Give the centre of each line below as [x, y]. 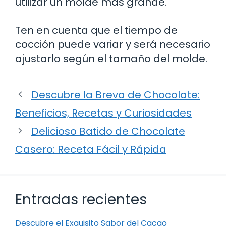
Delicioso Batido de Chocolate [108, 131]
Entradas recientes [81, 199]
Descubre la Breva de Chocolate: [116, 95]
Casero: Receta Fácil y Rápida [91, 149]
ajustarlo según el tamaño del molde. [111, 58]
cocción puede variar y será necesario [113, 44]
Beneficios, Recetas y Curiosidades [103, 113]
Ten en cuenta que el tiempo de [96, 30]
